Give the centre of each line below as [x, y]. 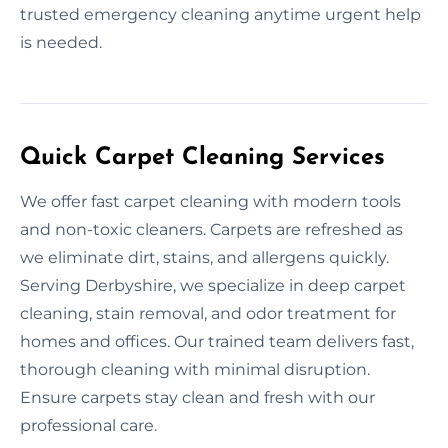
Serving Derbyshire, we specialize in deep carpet [213, 285]
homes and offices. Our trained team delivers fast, [217, 341]
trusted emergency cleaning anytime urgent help [220, 14]
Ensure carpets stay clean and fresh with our [197, 397]
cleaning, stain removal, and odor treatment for [208, 313]
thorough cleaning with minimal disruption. [195, 369]
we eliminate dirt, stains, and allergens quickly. [204, 257]
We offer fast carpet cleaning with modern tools [210, 201]
